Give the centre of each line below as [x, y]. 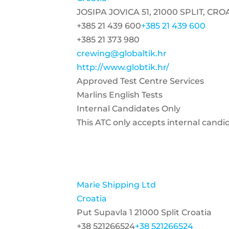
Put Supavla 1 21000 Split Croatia [144, 212]
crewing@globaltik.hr [122, 53]
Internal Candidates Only [129, 109]
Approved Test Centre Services [140, 81]
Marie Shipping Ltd [116, 185]
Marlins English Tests [120, 95]
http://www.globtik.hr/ [123, 67]
